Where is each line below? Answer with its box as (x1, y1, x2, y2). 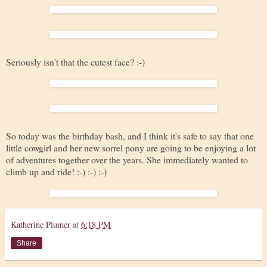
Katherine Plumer (11, 218, 70, 230)
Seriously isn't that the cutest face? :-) (6, 55, 145, 68)
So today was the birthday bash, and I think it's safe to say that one (6, 129, 254, 142)
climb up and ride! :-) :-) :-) (6, 164, 107, 178)
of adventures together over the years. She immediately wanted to (6, 153, 248, 166)
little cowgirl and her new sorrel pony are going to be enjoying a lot (6, 141, 256, 154)
